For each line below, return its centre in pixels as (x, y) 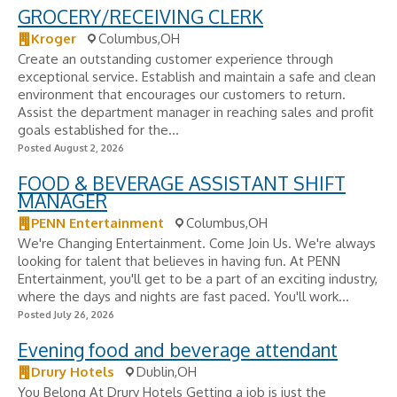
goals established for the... (98, 130)
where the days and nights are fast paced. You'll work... (183, 296)
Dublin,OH (167, 372)
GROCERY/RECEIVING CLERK (140, 16)
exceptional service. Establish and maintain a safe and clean (197, 77)
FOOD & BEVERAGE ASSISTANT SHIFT (182, 183)
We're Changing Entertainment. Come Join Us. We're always (197, 243)
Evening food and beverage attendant (178, 350)
